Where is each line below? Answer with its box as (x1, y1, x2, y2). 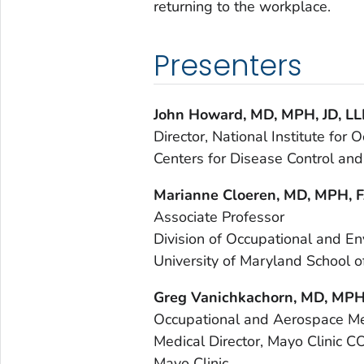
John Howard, (153, 104, 246, 124)
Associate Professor (153, 206, 284, 227)
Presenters (153, 45, 302, 85)
